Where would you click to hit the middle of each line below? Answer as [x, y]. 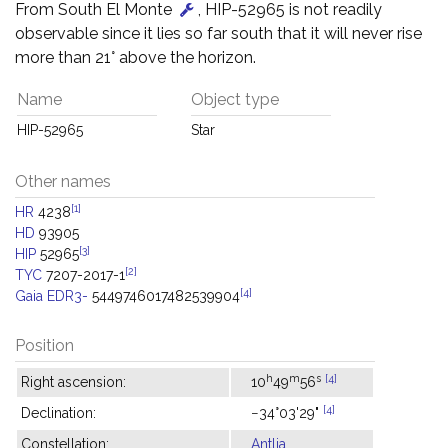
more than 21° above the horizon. [135, 57]
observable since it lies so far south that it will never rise [218, 33]
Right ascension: [73, 382]
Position [44, 345]
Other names [63, 181]
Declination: [58, 413]
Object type [235, 99]
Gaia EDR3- [51, 296]
